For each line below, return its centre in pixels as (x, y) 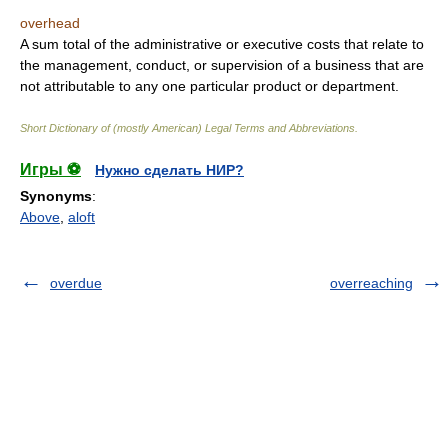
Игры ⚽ (50, 169)
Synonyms (56, 196)
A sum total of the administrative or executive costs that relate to (222, 44)
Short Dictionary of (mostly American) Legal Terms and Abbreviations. (189, 128)
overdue (76, 283)
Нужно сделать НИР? (169, 170)
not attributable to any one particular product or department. (209, 86)
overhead (50, 23)
